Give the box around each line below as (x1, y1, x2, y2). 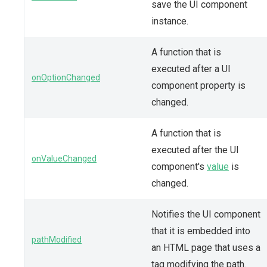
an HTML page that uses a (151, 241, 260, 253)
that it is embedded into (151, 225, 250, 237)
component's (151, 160, 207, 172)
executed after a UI (151, 63, 231, 74)
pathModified (32, 234, 82, 244)
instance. (151, 15, 188, 27)
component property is (151, 79, 246, 91)
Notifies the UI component (151, 208, 260, 220)
